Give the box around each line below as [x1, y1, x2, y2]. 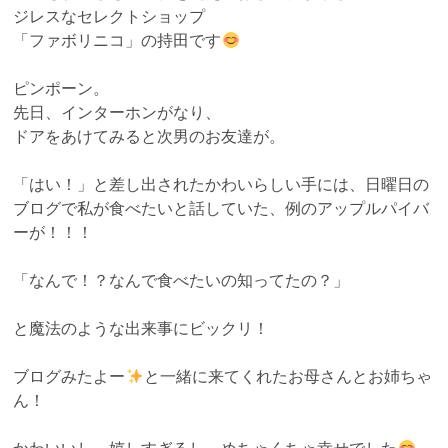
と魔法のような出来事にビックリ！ [13, 320, 270, 338]
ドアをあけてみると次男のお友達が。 [13, 128, 286, 146]
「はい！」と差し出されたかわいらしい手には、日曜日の [13, 176, 430, 194]
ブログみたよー [13, 368, 126, 386]
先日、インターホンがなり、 [13, 104, 222, 122]
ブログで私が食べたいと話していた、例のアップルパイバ [13, 200, 430, 218]
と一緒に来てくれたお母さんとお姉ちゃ [143, 368, 432, 386]
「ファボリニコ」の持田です [13, 32, 222, 50]
